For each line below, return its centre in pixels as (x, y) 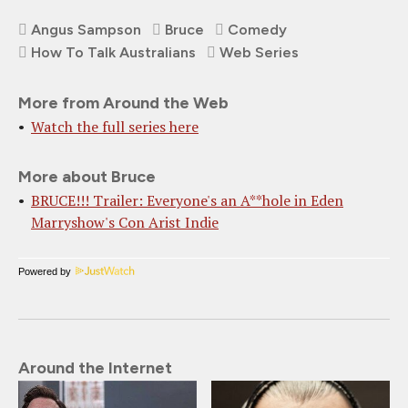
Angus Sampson (86, 29)
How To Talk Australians (113, 52)
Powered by (45, 271)
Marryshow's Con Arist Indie (125, 222)
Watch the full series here (115, 126)
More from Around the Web (123, 102)
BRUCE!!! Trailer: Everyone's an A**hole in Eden (187, 200)
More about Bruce (87, 176)
